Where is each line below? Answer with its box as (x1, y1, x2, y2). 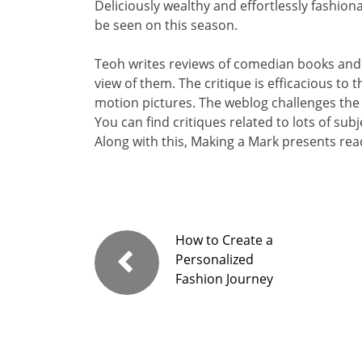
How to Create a (175, 230, 273, 249)
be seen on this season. (95, 15, 238, 34)
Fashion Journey (175, 269, 273, 288)
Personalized (175, 250, 254, 268)
